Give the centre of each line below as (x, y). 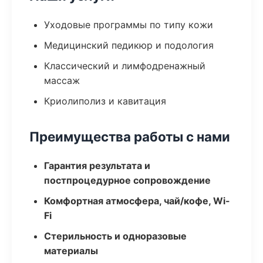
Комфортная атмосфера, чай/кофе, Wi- (137, 201)
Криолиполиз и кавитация (105, 101)
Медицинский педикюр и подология (129, 45)
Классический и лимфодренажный (125, 66)
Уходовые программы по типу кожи (129, 25)
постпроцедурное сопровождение (127, 180)
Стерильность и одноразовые (115, 236)
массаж (62, 80)
